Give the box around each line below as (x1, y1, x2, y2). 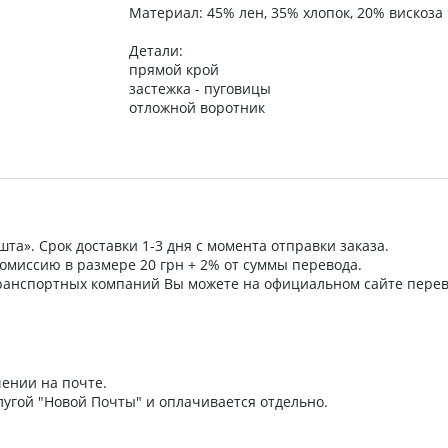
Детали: (129, 41, 183, 61)
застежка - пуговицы (129, 79, 271, 99)
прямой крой (129, 60, 219, 80)
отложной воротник (129, 98, 265, 118)
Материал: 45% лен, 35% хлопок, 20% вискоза (129, 3, 443, 23)
